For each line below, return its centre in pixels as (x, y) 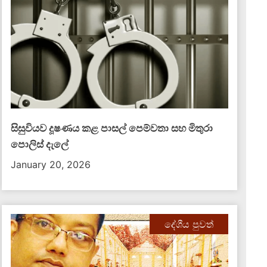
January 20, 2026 (51, 164)
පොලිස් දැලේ (40, 144)
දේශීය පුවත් (189, 224)
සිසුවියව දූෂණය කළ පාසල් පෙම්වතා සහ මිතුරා (112, 128)
